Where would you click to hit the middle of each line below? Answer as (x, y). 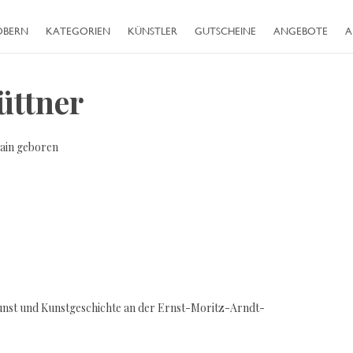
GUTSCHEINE (225, 31)
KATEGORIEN (78, 31)
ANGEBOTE (301, 31)
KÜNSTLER (152, 31)
